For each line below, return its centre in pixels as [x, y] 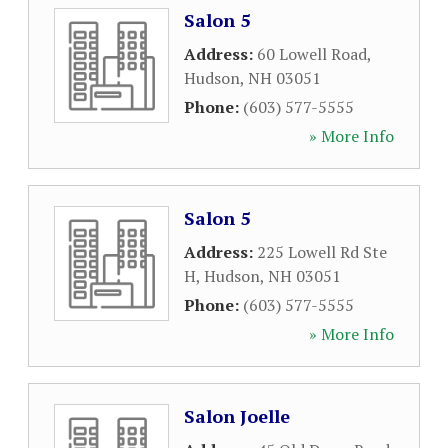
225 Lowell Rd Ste [322, 252]
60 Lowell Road [312, 54]
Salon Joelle [237, 416]
